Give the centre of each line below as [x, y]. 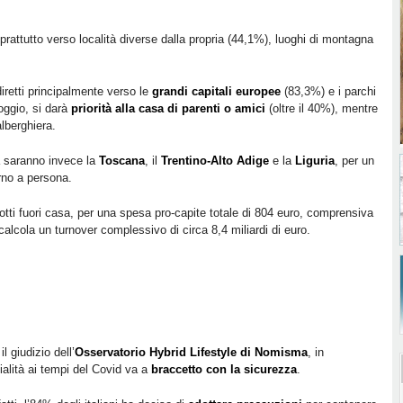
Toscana [122, 161]
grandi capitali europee [216, 91]
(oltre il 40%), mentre [322, 108]
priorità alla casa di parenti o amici [168, 108]
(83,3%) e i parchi [328, 91]
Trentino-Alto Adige [215, 161]
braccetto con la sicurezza [224, 369]
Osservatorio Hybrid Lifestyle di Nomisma [191, 352]
